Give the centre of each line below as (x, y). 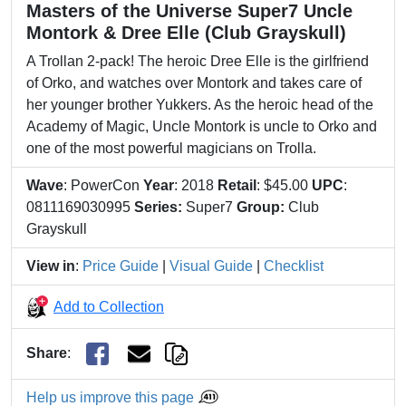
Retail (237, 185)
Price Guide (121, 266)
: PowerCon (101, 185)
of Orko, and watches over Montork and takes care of (194, 83)
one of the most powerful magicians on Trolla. (171, 148)
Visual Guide (211, 266)
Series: (158, 207)
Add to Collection (109, 306)
